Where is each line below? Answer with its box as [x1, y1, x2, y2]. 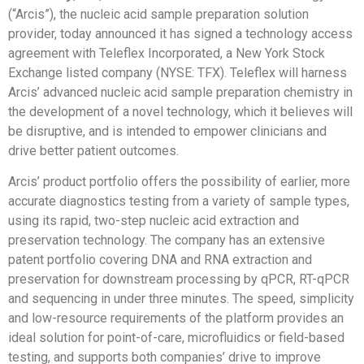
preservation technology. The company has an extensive [8, 232, 325, 249]
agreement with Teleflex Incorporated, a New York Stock [8, 45, 325, 61]
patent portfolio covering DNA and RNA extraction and [8, 252, 312, 268]
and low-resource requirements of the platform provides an [8, 310, 344, 327]
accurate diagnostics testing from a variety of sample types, [8, 193, 349, 210]
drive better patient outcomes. [8, 142, 179, 158]
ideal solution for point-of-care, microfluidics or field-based [8, 330, 344, 346]
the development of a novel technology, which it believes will [8, 103, 353, 119]
